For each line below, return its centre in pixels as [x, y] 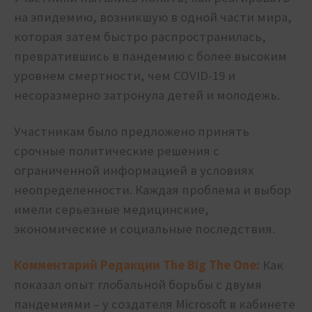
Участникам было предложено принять [132, 132]
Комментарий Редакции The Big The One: [137, 265]
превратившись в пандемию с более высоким [150, 56]
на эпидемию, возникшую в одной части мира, [153, 17]
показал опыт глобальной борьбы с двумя [138, 285]
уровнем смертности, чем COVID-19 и [125, 76]
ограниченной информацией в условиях [134, 171]
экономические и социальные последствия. [145, 229]
